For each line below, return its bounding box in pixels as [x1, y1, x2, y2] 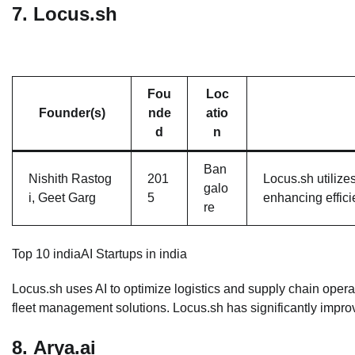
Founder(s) [38, 105, 105, 120]
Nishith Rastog [29, 171, 112, 185]
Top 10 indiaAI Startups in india [12, 246, 187, 261]
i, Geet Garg [29, 190, 96, 204]
